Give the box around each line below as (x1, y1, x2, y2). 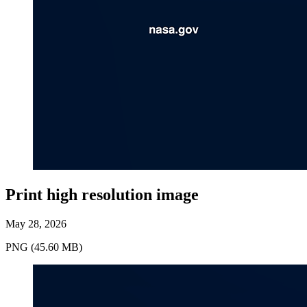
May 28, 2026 (5, 218, 66, 230)
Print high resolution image (5, 186, 199, 204)
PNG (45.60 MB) (5, 241, 82, 254)
